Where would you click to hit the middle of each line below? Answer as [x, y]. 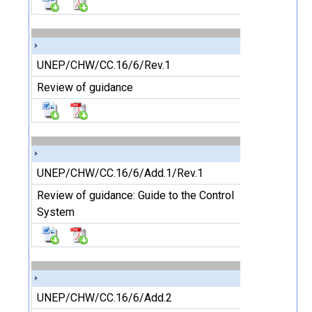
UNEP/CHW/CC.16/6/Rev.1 [104, 65]
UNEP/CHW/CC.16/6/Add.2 [104, 298]
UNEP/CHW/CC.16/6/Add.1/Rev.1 [120, 173]
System [56, 212]
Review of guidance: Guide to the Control [135, 195]
